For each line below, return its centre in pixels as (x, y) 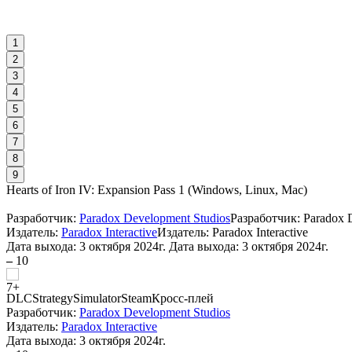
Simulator (97, 299)
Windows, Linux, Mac (247, 190)
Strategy (53, 299)
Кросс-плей (183, 299)
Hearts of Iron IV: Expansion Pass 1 (95, 190)
